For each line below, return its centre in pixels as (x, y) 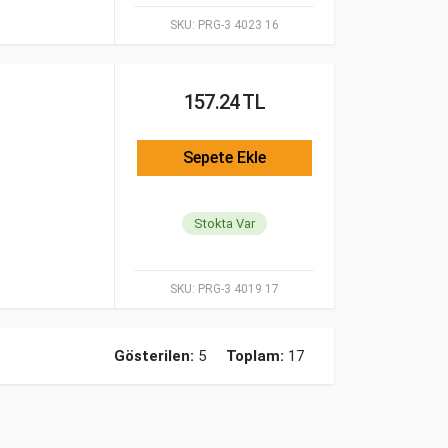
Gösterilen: (154, 356)
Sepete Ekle (224, 157)
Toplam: (255, 356)
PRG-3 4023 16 (236, 25)
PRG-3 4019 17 (236, 289)
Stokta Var (224, 224)
